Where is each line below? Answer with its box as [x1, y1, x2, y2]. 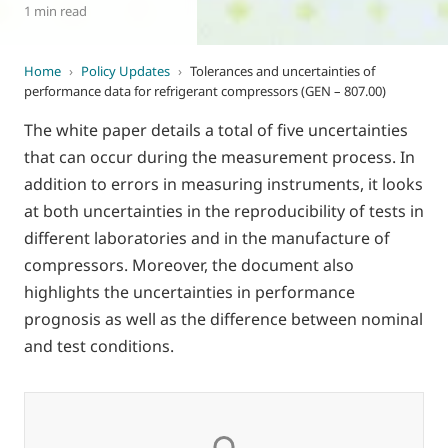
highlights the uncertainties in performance [24, 281, 355, 303]
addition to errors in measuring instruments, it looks [24, 173, 423, 195]
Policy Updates [81, 62, 170, 80]
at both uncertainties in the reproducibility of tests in [24, 200, 424, 222]
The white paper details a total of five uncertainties [24, 119, 408, 141]
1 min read [24, 2, 87, 20]
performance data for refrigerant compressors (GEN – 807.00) [24, 82, 386, 100]
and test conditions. [24, 335, 174, 357]
